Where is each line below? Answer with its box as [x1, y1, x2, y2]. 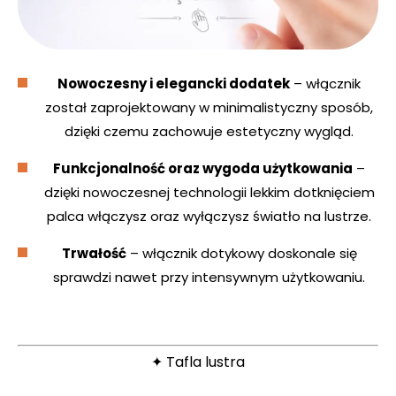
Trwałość [61, 244, 126, 263]
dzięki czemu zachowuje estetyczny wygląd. [65, 122, 354, 141]
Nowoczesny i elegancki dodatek [57, 74, 290, 94]
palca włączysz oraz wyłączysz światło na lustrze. [47, 207, 371, 226]
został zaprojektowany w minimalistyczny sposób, [45, 98, 373, 118]
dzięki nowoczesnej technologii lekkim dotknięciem [43, 183, 375, 202]
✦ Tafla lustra [151, 352, 245, 373]
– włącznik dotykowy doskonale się [126, 244, 357, 263]
